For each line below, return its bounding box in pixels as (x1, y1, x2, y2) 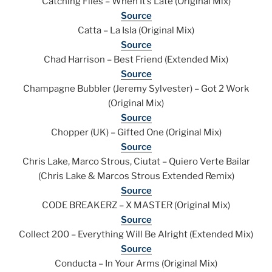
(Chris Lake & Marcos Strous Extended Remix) (38, 171, 234, 182)
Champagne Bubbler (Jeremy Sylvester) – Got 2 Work (23, 83, 249, 95)
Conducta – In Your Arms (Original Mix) (55, 258, 217, 270)
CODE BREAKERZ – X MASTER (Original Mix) (42, 200, 230, 211)
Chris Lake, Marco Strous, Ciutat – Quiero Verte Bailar (22, 156, 250, 168)
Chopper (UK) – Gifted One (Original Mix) (50, 127, 222, 138)
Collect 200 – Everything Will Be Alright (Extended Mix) (19, 229, 253, 240)
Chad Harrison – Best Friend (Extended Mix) (44, 54, 228, 66)
